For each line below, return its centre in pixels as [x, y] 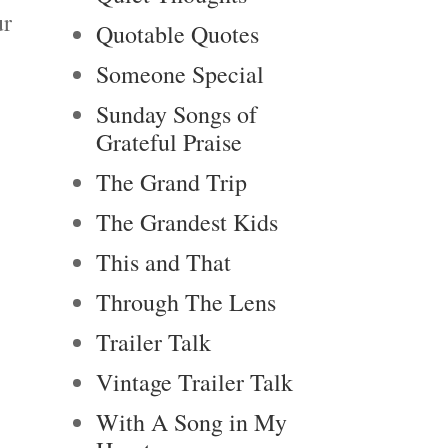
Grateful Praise [169, 142]
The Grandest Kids [187, 222]
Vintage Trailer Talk [194, 382]
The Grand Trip [171, 182]
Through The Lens [186, 302]
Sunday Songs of [176, 114]
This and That [163, 262]
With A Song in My [191, 422]
